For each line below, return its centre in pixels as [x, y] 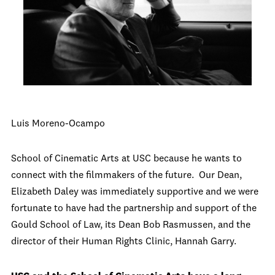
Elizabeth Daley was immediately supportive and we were [135, 192]
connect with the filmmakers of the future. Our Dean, [126, 175]
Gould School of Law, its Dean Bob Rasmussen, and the [131, 225]
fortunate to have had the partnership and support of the [134, 208]
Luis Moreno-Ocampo [58, 124]
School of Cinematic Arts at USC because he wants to [126, 159]
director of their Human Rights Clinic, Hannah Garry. [124, 242]
